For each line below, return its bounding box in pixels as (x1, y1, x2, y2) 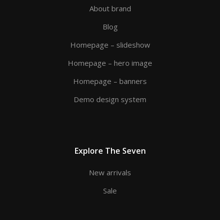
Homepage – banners (73, 76, 147, 86)
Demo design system (74, 94, 146, 105)
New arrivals (89, 167, 131, 178)
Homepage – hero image (68, 58, 152, 68)
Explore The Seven (74, 145, 146, 157)
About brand (89, 3, 131, 14)
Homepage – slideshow (70, 40, 150, 50)
